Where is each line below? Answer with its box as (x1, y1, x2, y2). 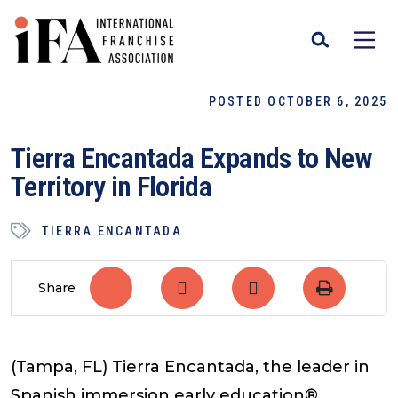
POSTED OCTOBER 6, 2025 (208, 94, 387, 108)
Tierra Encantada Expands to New (11, 141, 373, 175)
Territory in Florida (11, 170, 212, 203)
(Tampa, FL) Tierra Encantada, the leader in (11, 356, 370, 377)
